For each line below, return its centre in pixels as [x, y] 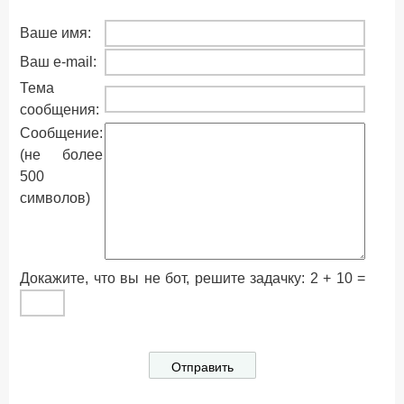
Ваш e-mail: [58, 62]
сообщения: [60, 110]
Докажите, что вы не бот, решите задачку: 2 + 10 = [193, 278]
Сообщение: [61, 133]
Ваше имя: [55, 33]
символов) [55, 198]
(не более [61, 155]
